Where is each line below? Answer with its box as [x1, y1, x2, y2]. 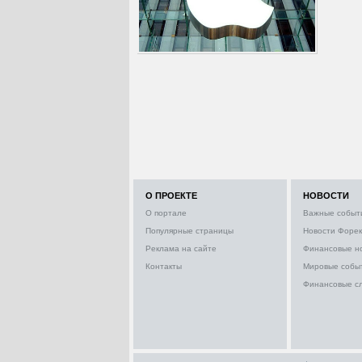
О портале [145, 208, 187, 218]
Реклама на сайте [145, 244, 217, 254]
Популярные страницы [145, 226, 234, 236]
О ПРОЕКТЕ [145, 191, 197, 201]
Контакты [145, 262, 182, 271]
